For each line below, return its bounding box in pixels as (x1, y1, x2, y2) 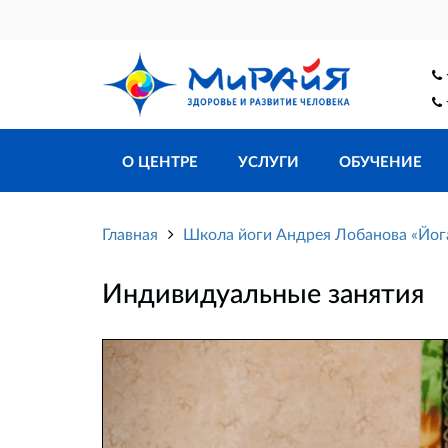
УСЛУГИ (238, 152, 299, 171)
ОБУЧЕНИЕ (339, 152, 422, 171)
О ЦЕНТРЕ (122, 152, 198, 171)
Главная (102, 224, 158, 244)
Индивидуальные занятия (102, 276, 424, 310)
